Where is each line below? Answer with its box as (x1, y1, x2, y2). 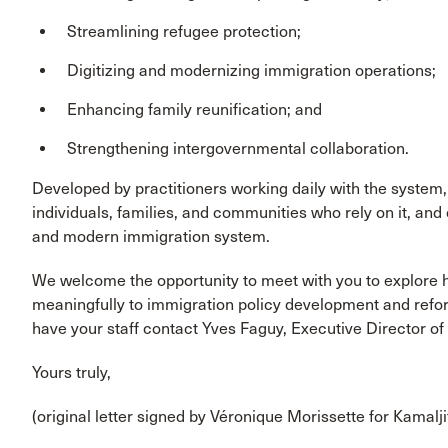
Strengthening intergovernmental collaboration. (67, 138, 409, 158)
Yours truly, (32, 362, 111, 382)
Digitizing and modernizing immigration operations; (67, 60, 436, 80)
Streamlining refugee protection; (67, 21, 301, 41)
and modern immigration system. (32, 226, 270, 246)
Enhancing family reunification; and (67, 99, 322, 119)
